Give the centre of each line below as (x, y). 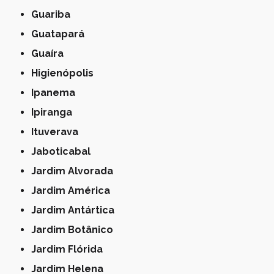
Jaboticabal (64, 151)
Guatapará (62, 34)
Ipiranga (53, 112)
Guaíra (51, 53)
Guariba (55, 14)
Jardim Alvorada (75, 171)
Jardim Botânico (75, 229)
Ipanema (55, 92)
